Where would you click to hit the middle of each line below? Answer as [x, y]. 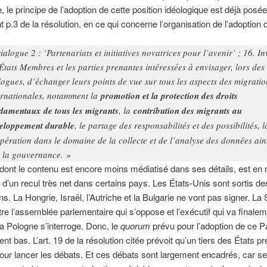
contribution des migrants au [187, 111]
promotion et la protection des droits [169, 96]
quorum [135, 226]
